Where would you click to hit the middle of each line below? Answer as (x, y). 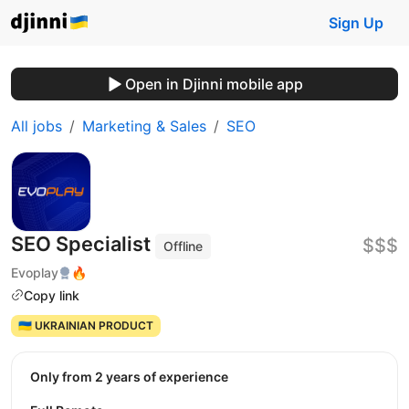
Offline (184, 246)
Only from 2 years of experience (134, 376)
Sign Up (356, 23)
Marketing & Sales (144, 126)
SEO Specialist (83, 244)
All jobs (37, 126)
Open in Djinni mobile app (214, 84)
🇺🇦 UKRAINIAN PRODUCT (85, 326)
